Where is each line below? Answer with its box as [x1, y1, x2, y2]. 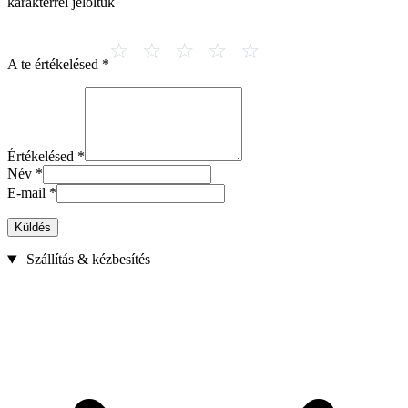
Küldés [15, 220, 51, 235]
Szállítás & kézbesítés [22, 251, 150, 268]
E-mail [7, 185, 49, 201]
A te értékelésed [7, 56, 102, 73]
